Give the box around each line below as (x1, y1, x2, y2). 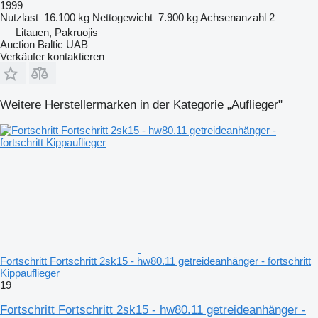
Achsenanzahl (200, 11, 266, 23)
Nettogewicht (92, 11, 153, 23)
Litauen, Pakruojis (16, 26, 98, 38)
